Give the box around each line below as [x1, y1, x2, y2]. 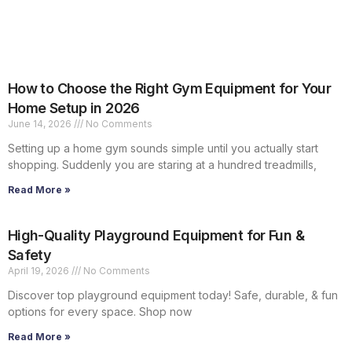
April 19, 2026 [8, 265, 71, 277]
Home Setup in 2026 [8, 100, 140, 117]
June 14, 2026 [8, 118, 74, 130]
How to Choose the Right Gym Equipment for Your [8, 80, 332, 97]
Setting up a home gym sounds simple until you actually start [8, 141, 318, 156]
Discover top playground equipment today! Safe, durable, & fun [8, 288, 338, 302]
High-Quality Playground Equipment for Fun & [8, 227, 304, 244]
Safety [8, 247, 52, 264]
